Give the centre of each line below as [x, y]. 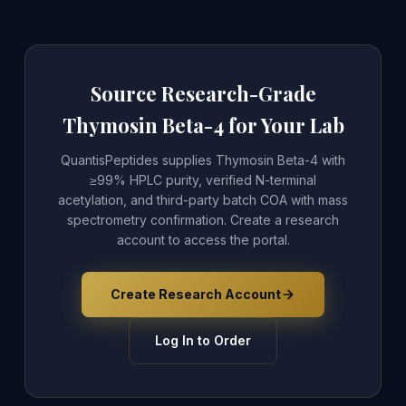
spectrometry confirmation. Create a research [203, 220]
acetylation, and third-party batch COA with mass [203, 200]
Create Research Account [196, 294]
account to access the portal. [203, 240]
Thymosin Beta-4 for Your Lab [203, 125]
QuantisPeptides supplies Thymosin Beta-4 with [203, 160]
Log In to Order [203, 340]
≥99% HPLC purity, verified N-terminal [203, 180]
